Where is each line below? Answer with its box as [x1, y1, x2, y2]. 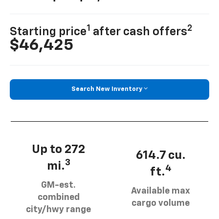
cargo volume [131, 199, 190, 208]
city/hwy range [26, 205, 91, 214]
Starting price [10, 26, 87, 38]
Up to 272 [32, 143, 85, 155]
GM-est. [41, 180, 76, 190]
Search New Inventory [71, 86, 142, 92]
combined [37, 193, 80, 202]
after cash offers [90, 26, 188, 38]
